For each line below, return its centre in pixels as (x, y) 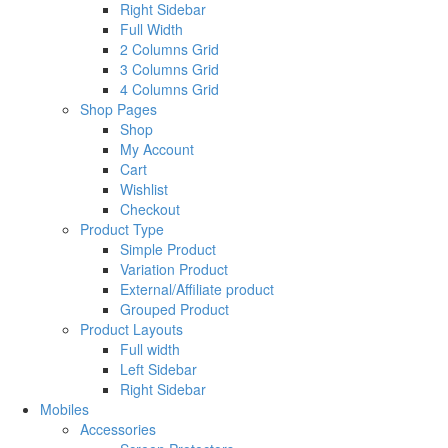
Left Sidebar (158, 369)
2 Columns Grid (169, 49)
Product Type (122, 229)
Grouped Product (174, 309)
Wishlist (144, 189)
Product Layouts (131, 329)
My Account (157, 149)
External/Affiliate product (197, 289)
